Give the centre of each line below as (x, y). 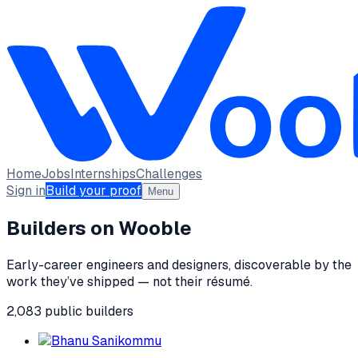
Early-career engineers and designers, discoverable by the (179, 265)
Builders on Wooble (99, 228)
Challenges (169, 174)
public (64, 311)
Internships (103, 174)
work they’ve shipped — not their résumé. (129, 281)
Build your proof (93, 191)
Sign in (26, 191)
